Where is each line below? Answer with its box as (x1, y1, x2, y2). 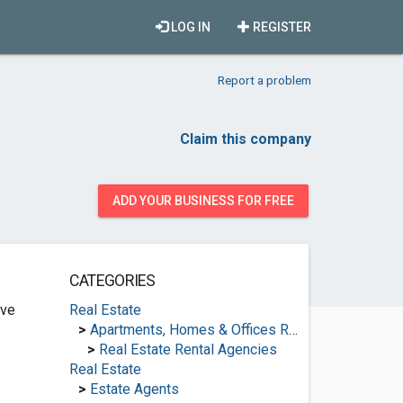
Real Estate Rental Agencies (98, 341, 277, 358)
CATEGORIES (68, 272, 156, 290)
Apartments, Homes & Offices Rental (89, 321, 289, 338)
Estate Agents (89, 381, 179, 398)
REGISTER (250, 20, 311, 34)
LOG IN (168, 20, 210, 34)
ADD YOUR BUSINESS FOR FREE (112, 193, 294, 208)
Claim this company (180, 130, 311, 148)
